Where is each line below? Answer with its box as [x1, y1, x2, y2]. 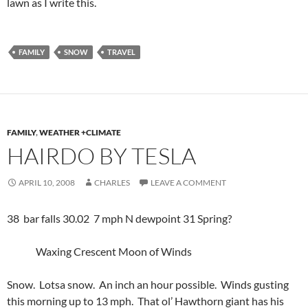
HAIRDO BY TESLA [7, 141, 196, 170]
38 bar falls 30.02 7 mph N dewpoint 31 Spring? [7, 211, 232, 225]
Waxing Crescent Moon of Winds [7, 244, 192, 258]
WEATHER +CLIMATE [39, 126, 121, 137]
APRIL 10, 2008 [19, 177, 75, 188]
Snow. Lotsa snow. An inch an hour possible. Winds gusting [7, 277, 289, 291]
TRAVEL [107, 47, 135, 56]
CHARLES [94, 177, 130, 188]
